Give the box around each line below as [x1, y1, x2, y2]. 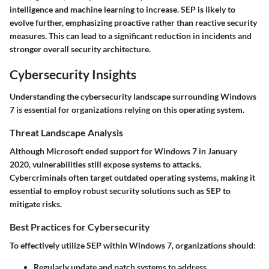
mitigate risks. [10, 199, 62, 210]
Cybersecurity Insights [10, 66, 136, 82]
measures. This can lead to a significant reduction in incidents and [10, 30, 252, 41]
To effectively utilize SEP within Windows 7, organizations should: [10, 240, 256, 251]
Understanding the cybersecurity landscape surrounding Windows [10, 91, 256, 102]
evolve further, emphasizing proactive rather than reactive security [10, 17, 257, 28]
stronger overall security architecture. [10, 43, 151, 54]
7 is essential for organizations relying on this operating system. [10, 104, 244, 115]
